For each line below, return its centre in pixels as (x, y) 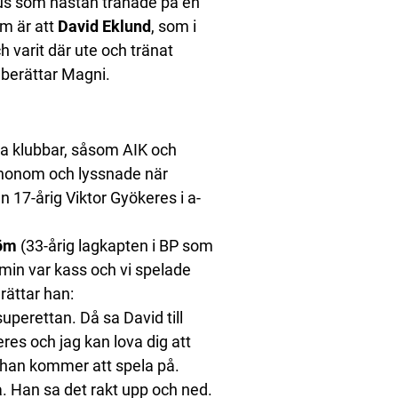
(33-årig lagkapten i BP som (115, 246)
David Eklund (104, 27)
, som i (174, 27)
